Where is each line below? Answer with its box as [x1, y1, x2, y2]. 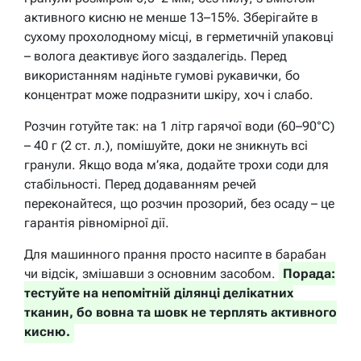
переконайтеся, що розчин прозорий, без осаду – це [24, 195, 334, 211]
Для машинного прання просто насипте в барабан [24, 246, 326, 262]
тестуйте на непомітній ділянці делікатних [24, 284, 293, 301]
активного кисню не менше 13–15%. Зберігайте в [24, 9, 318, 25]
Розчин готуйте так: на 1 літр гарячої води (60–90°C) [24, 118, 334, 134]
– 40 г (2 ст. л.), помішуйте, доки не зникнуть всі [24, 137, 308, 153]
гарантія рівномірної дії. [24, 214, 169, 230]
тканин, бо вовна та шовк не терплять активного [24, 304, 337, 320]
